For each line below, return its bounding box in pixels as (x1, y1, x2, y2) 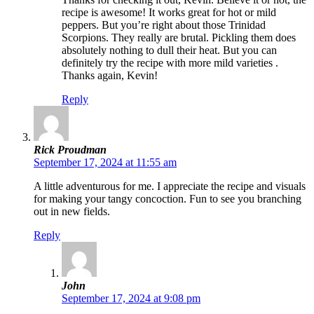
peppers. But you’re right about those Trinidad (62, 18, 266, 31)
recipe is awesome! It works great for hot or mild (62, 6, 276, 18)
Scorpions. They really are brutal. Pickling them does (62, 31, 296, 43)
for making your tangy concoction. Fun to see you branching (34, 192, 301, 205)
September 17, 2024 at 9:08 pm (62, 292, 200, 304)
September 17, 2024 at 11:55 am (34, 156, 177, 168)
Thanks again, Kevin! (62, 69, 158, 81)
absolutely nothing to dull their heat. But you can (62, 43, 277, 56)
